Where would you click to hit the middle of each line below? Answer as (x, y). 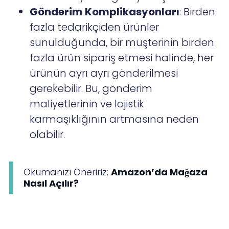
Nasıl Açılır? (51, 184)
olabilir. (48, 135)
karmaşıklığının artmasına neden (114, 119)
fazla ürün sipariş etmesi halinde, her (122, 58)
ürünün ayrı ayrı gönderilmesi (104, 73)
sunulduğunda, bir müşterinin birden (122, 43)
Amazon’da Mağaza (159, 172)
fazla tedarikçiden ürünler (95, 27)
